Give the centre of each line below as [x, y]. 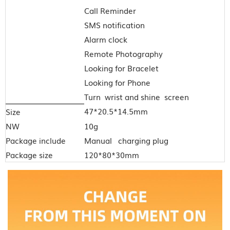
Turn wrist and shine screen [137, 97]
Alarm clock [106, 39]
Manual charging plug [126, 140]
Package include [36, 140]
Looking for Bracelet [121, 68]
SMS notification [114, 25]
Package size [29, 155]
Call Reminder [110, 11]
